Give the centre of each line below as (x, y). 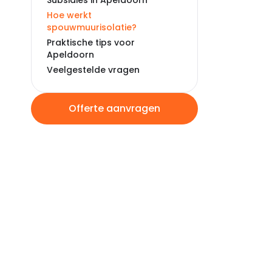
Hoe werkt (69, 15)
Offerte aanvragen (114, 108)
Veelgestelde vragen (93, 70)
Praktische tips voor (91, 42)
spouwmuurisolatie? (92, 27)
